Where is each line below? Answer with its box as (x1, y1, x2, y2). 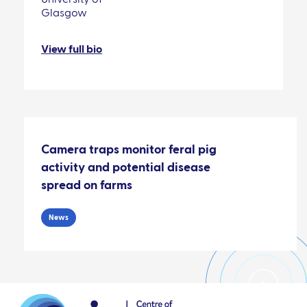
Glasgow (41, 8, 87, 19)
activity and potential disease (41, 161, 210, 174)
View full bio (41, 44, 102, 56)
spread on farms (41, 179, 132, 192)
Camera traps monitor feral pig (41, 143, 217, 156)
